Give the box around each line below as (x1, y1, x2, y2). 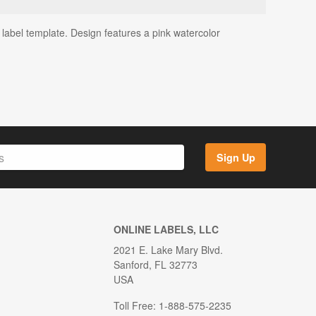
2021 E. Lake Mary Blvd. (113, 243, 223, 257)
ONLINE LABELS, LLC (113, 222, 219, 237)
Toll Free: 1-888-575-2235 (113, 298, 231, 313)
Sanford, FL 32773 (113, 257, 197, 272)
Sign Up (216, 150, 255, 165)
